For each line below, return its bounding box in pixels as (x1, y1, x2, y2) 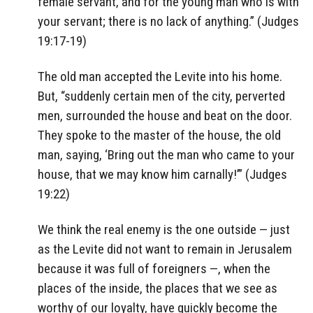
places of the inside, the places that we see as (38, 279, 277, 296)
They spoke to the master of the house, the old (38, 126, 281, 143)
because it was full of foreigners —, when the (38, 260, 270, 277)
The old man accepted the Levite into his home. (38, 68, 282, 85)
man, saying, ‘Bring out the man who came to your (38, 146, 295, 163)
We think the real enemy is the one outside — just (38, 221, 290, 238)
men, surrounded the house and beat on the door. (38, 107, 292, 124)
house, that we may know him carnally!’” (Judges (38, 166, 287, 182)
